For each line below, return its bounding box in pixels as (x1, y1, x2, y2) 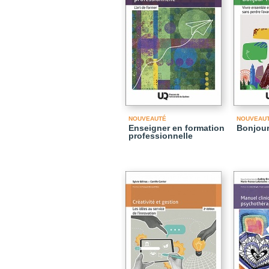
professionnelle (128, 131, 193, 141)
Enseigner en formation (128, 123, 225, 133)
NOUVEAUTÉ (128, 115, 166, 122)
